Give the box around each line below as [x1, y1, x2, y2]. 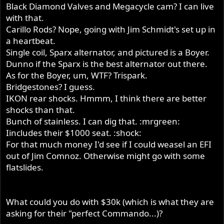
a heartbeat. [6, 35, 56, 47]
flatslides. [6, 161, 44, 173]
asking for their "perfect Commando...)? [6, 207, 163, 219]
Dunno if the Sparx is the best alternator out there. [6, 58, 208, 70]
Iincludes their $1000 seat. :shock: [6, 127, 142, 139]
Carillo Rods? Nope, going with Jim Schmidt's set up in [6, 23, 216, 35]
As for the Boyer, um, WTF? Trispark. [6, 69, 148, 81]
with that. [6, 12, 44, 24]
